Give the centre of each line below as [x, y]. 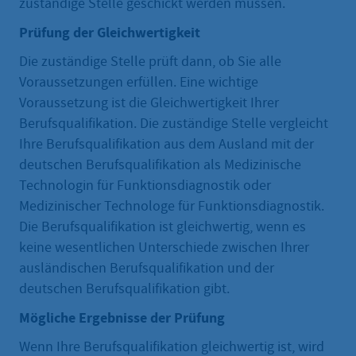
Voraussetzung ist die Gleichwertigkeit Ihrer [149, 103]
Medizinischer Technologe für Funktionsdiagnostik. [172, 207]
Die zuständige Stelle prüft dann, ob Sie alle [150, 62]
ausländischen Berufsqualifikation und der [147, 269]
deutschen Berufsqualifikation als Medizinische [160, 165]
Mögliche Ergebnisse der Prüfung [122, 318]
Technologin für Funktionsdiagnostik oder [145, 186]
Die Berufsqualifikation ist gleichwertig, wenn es [163, 227]
